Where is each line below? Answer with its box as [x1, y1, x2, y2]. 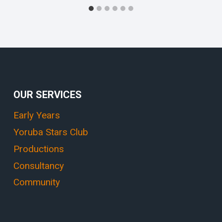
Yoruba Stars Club [13, 126, 88, 138]
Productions [13, 143, 64, 155]
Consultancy [13, 160, 64, 171]
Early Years [13, 110, 60, 121]
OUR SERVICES [13, 89, 82, 101]
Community [13, 176, 60, 188]
